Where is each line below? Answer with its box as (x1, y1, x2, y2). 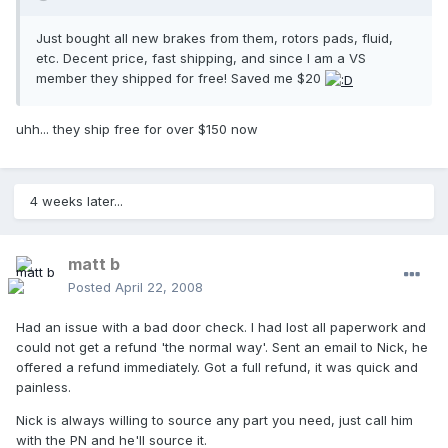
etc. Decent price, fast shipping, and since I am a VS (36, 50, 366, 67)
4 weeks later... (30, 193, 123, 210)
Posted (68, 279, 115, 296)
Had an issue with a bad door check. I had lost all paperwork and (16, 319, 426, 336)
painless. (16, 379, 71, 396)
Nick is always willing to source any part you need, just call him (16, 412, 413, 429)
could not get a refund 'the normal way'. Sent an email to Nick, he (16, 339, 428, 356)
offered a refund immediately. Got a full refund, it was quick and (16, 359, 418, 376)
